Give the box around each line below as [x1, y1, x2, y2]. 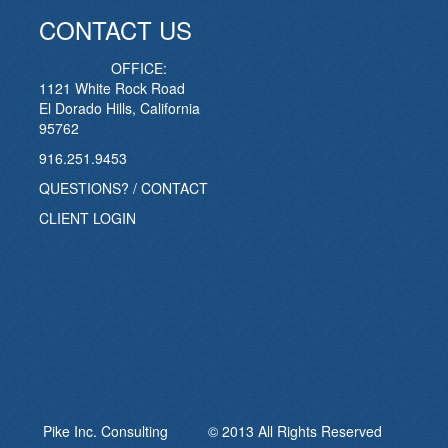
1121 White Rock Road [38, 78, 185, 99]
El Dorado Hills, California [38, 98, 200, 119]
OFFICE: [110, 58, 167, 79]
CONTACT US [38, 12, 192, 48]
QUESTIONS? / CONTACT [38, 178, 208, 199]
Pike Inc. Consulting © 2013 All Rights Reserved [42, 421, 406, 442]
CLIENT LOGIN [38, 208, 136, 229]
